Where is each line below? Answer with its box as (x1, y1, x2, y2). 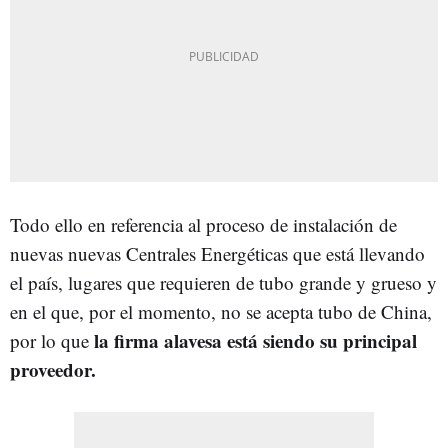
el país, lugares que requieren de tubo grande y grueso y (10, 269, 437, 295)
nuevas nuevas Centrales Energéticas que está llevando (10, 240, 425, 266)
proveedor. (10, 355, 96, 383)
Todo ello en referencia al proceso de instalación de (10, 211, 397, 237)
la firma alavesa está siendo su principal (94, 326, 417, 354)
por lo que (10, 327, 94, 353)
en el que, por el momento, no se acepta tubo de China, (10, 298, 432, 324)
